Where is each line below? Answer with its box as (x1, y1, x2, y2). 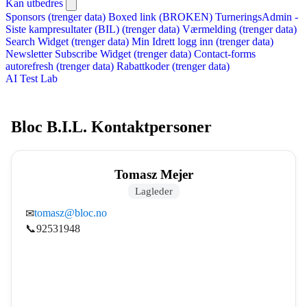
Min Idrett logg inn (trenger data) (132, 36, 273, 47)
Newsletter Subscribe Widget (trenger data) (5, 48, 191, 60)
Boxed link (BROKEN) (108, 11, 212, 23)
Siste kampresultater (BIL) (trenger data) (5, 23, 180, 35)
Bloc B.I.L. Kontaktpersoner (11, 118, 212, 136)
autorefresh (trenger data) (5, 60, 114, 72)
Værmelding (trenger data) (182, 23, 297, 35)
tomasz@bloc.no (34, 207, 107, 219)
